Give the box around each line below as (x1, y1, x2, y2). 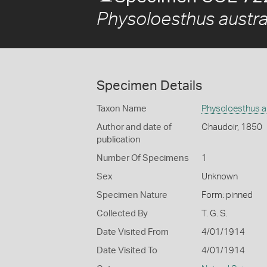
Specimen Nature (97, 191, 167, 200)
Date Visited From (97, 228, 169, 237)
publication (97, 135, 141, 144)
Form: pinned (201, 191, 253, 200)
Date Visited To (97, 246, 157, 255)
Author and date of (97, 123, 172, 132)
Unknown (201, 172, 238, 181)
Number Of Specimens (97, 154, 189, 163)
